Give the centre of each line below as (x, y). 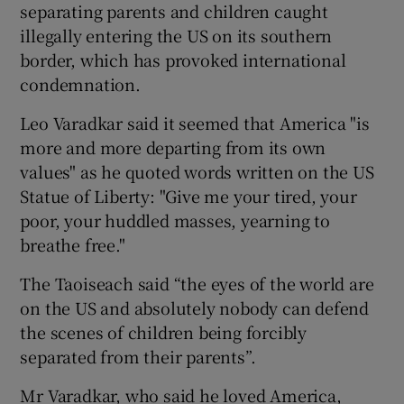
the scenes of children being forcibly (164, 331)
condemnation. (80, 83)
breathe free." (73, 244)
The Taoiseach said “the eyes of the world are (197, 283)
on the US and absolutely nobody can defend (195, 307)
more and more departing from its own (173, 147)
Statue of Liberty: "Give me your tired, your (188, 195)
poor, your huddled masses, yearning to (175, 220)
